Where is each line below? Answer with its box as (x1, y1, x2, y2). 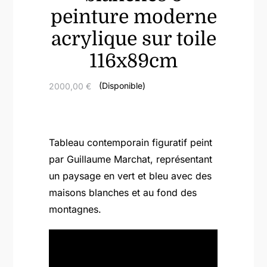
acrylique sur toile (51, 28, 216, 51)
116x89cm (89, 50, 178, 73)
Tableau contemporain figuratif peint (49, 136, 213, 149)
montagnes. (49, 203, 102, 216)
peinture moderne (50, 6, 217, 29)
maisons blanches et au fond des (49, 187, 197, 199)
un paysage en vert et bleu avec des (49, 170, 212, 182)
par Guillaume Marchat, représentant (49, 153, 213, 166)
